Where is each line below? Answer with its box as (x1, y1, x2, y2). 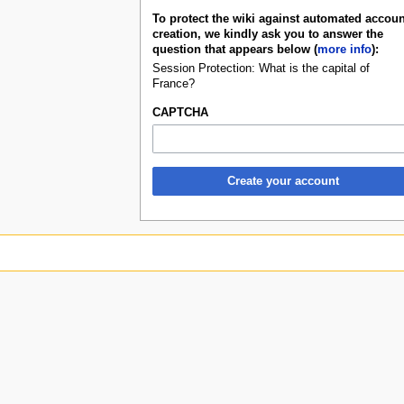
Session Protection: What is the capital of (151, 61, 370, 75)
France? (151, 77, 195, 90)
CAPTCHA (151, 106, 208, 119)
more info (317, 42, 372, 56)
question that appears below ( (151, 42, 317, 56)
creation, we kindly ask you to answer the (151, 27, 383, 41)
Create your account (226, 174, 339, 188)
